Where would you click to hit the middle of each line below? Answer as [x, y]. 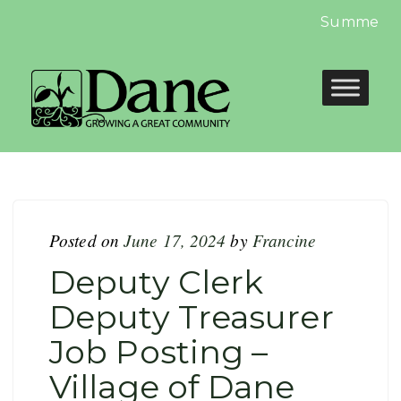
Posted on [86, 240]
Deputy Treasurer [192, 317]
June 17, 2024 [175, 240]
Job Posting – [159, 352]
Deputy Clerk [157, 282]
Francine [284, 240]
